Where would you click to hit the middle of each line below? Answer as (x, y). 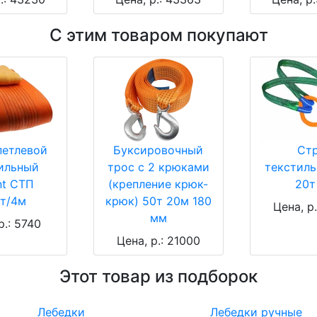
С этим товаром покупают (158, 35)
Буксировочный (158, 150)
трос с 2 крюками (158, 167)
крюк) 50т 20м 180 (158, 201)
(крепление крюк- (158, 184)
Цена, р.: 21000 (158, 241)
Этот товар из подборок (158, 277)
